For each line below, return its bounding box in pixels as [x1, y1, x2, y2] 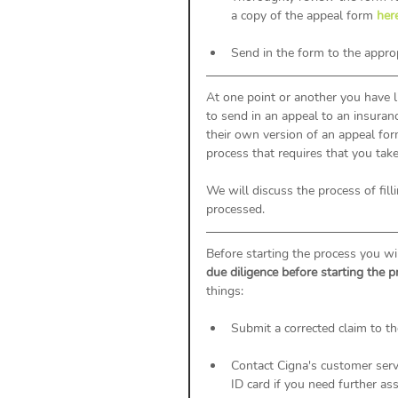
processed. [206, 200, 268, 218]
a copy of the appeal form [231, 6, 377, 24]
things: [206, 282, 247, 299]
